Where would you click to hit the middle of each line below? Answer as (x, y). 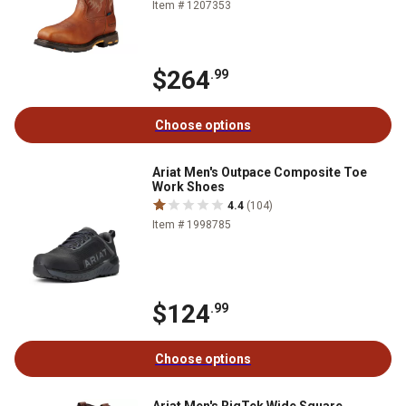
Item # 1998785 (192, 225)
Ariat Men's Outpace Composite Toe (260, 172)
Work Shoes (188, 187)
